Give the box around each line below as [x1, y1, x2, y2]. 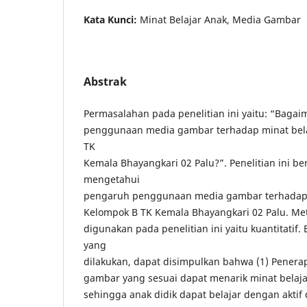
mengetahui [84, 172, 140, 186]
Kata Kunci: [84, 12, 140, 26]
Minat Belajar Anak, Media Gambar [140, 12, 301, 26]
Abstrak [84, 73, 127, 89]
